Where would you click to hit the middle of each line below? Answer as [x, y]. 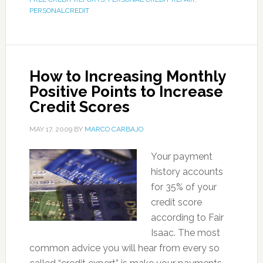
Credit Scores [79, 107]
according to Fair [187, 218]
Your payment [181, 156]
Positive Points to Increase [126, 92]
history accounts [187, 172]
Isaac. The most [185, 233]
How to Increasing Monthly [127, 76]
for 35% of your [183, 187]
